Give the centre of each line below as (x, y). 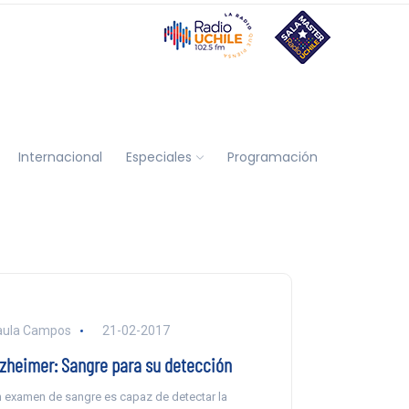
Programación (272, 157)
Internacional (60, 157)
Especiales (158, 157)
